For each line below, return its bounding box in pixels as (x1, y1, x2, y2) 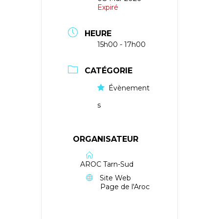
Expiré (97, 3, 118, 12)
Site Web (100, 174, 131, 182)
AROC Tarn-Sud (80, 160, 133, 169)
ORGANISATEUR (73, 134, 138, 144)
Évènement (109, 84, 150, 92)
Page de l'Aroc (100, 182, 150, 191)
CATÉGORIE (85, 66, 132, 75)
